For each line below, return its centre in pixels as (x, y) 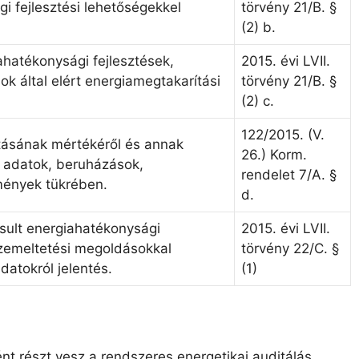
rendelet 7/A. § (289, 175)
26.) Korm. (274, 155)
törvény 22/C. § (290, 249)
